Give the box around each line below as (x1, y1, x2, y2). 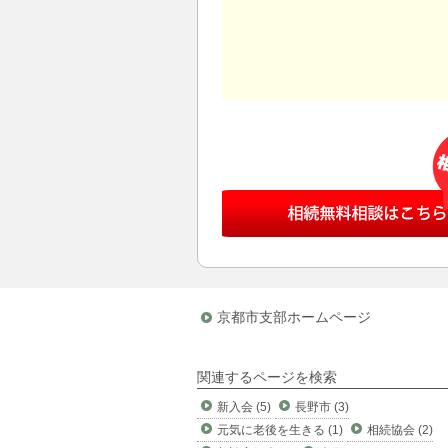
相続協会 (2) (367, 423, 433, 438)
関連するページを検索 (197, 368, 337, 385)
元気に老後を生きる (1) (217, 423, 343, 438)
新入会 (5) (217, 400, 271, 415)
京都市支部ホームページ (217, 308, 371, 325)
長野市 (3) (295, 400, 349, 415)
